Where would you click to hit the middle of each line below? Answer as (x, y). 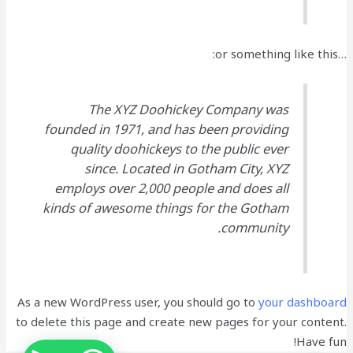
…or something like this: (342, 53)
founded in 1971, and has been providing (166, 128)
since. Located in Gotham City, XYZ (186, 168)
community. (254, 227)
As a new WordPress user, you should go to (137, 302)
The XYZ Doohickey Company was (188, 109)
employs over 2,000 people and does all (171, 188)
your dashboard (302, 302)
